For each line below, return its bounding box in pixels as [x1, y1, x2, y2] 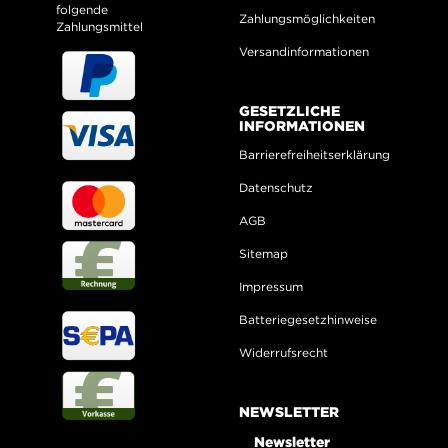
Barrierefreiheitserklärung [239, 148, 390, 162]
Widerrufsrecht [239, 346, 328, 360]
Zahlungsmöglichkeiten [239, 12, 375, 26]
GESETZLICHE [239, 103, 340, 119]
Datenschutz [239, 181, 313, 195]
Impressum [239, 280, 303, 294]
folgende [56, 3, 109, 17]
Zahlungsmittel [56, 20, 144, 34]
